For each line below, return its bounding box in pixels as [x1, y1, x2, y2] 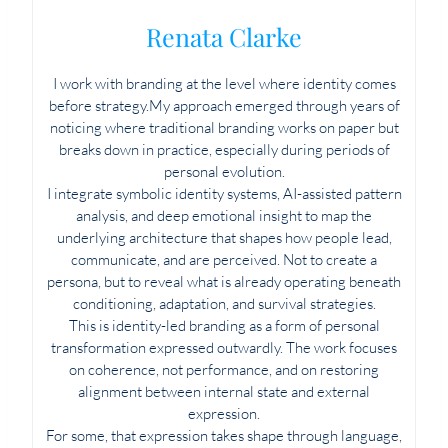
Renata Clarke [146, 20, 302, 54]
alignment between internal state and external [78, 382, 370, 402]
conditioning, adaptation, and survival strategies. [72, 294, 376, 314]
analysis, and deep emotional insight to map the [76, 206, 372, 226]
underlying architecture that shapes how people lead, [56, 228, 392, 248]
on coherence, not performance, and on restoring [69, 360, 379, 380]
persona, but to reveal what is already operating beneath [47, 272, 401, 292]
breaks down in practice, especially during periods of [58, 140, 390, 160]
